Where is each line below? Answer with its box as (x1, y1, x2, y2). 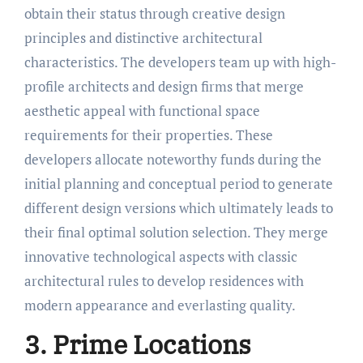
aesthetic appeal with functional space (23, 100, 260, 120)
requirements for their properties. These (23, 125, 273, 144)
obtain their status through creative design (23, 3, 285, 23)
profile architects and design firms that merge (23, 76, 304, 96)
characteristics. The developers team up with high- (23, 52, 336, 71)
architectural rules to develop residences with (23, 271, 304, 290)
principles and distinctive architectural (23, 28, 263, 47)
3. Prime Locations (23, 327, 251, 361)
